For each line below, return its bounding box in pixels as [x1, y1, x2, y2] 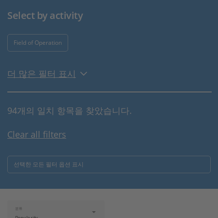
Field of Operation [14, 38, 62, 47]
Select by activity [7, 9, 83, 22]
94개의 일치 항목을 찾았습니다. [7, 105, 132, 116]
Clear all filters [7, 128, 66, 140]
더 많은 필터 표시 [7, 68, 76, 79]
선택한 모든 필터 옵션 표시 [14, 160, 84, 168]
